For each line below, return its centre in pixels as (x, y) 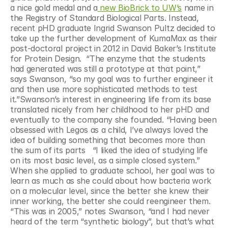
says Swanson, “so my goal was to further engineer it (112, 79)
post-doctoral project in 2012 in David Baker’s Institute (113, 48)
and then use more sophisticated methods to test (104, 89)
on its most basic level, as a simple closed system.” (105, 160)
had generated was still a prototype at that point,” (105, 69)
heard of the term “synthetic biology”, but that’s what (112, 221)
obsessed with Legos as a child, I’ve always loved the (109, 130)
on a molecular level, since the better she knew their (110, 191)
